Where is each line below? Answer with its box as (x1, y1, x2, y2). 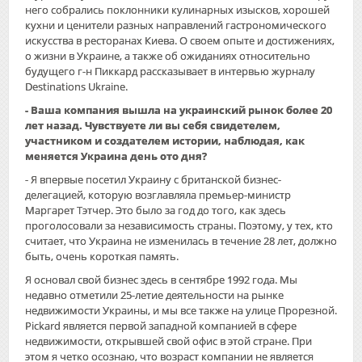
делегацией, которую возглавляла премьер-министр (25, 187, 291, 202)
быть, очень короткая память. (25, 248, 179, 263)
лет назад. (25, 117, 85, 133)
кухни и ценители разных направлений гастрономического (25, 17, 326, 32)
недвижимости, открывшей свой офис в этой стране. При (25, 333, 312, 348)
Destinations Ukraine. (25, 78, 128, 94)
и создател (92, 133, 154, 148)
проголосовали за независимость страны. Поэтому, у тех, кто (25, 217, 333, 233)
